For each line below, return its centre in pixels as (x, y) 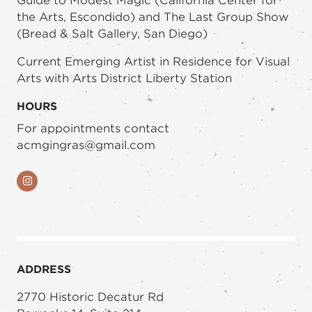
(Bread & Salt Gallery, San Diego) (112, 34)
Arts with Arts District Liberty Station (124, 78)
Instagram (58, 180)
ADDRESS (44, 270)
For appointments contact (93, 128)
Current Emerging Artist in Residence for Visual (153, 62)
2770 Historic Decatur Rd (90, 297)
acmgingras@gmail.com (86, 145)
